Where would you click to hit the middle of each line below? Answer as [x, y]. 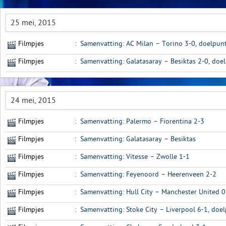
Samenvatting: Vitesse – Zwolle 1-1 [135, 157]
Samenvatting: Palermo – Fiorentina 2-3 [142, 121]
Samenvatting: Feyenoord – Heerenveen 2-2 [148, 174]
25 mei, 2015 [33, 23]
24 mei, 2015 [33, 100]
